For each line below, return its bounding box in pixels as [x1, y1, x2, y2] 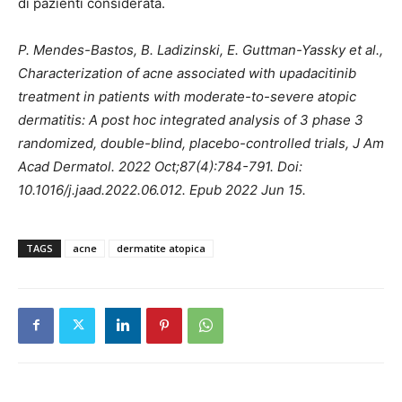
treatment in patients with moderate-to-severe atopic [18, 87, 356, 105]
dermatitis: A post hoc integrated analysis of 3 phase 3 [18, 110, 363, 128]
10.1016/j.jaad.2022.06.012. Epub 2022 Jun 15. [18, 180, 306, 198]
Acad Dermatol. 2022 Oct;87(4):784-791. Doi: [18, 157, 302, 175]
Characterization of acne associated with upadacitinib [18, 64, 356, 82]
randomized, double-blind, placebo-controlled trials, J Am [18, 134, 384, 152]
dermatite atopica [117, 240, 205, 255]
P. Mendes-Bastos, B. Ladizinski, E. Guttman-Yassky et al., [18, 40, 383, 58]
